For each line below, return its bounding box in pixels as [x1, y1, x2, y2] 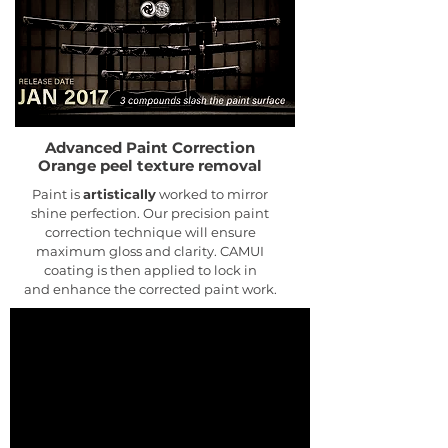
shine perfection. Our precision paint [31, 205, 269, 222]
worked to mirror [156, 186, 268, 203]
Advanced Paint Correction [45, 138, 255, 158]
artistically [83, 186, 156, 203]
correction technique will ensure [44, 224, 256, 241]
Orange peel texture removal [38, 156, 262, 176]
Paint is [32, 186, 83, 203]
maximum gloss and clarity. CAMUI [36, 243, 264, 260]
